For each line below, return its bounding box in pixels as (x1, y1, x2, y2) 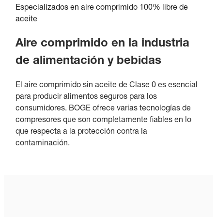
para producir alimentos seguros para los (15, 93, 157, 101)
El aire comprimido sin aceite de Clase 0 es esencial (15, 81, 198, 90)
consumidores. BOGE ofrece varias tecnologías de (15, 105, 191, 113)
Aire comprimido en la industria (15, 38, 189, 50)
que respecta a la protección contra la (15, 128, 147, 136)
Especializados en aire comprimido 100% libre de (15, 4, 188, 12)
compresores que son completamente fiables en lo (15, 116, 191, 124)
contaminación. (15, 139, 70, 148)
